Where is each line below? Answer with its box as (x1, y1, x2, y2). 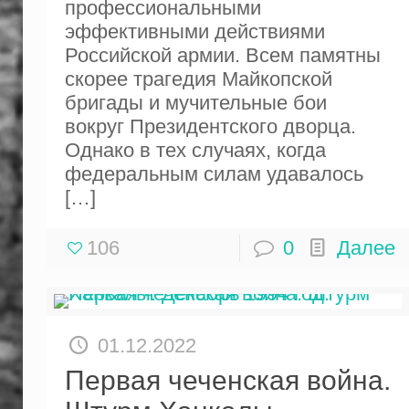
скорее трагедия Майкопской (64, 67, 332, 90)
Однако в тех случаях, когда (64, 138, 326, 162)
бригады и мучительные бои (64, 90, 327, 114)
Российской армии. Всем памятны (64, 43, 381, 67)
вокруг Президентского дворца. (64, 114, 356, 138)
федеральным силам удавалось (64, 162, 363, 185)
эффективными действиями (64, 19, 325, 43)
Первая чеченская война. (64, 364, 391, 395)
